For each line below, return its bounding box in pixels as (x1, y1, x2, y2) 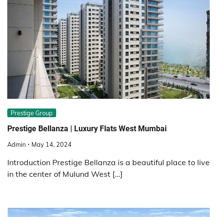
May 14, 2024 (31, 140, 72, 149)
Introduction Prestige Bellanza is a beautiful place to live (7, 157, 210, 168)
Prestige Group (11, 109, 53, 117)
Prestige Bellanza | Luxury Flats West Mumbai (7, 124, 167, 133)
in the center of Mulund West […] (7, 169, 123, 179)
